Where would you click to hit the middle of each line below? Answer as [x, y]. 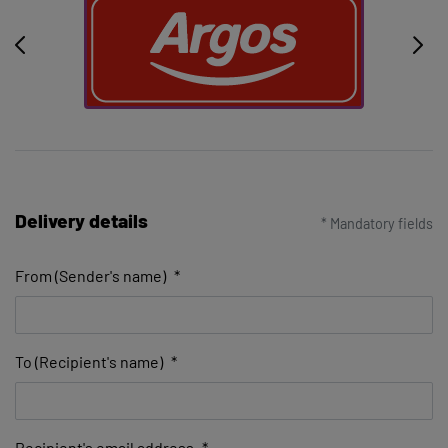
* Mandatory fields [377, 224]
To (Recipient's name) [89, 362]
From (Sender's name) [90, 276]
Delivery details [81, 221]
